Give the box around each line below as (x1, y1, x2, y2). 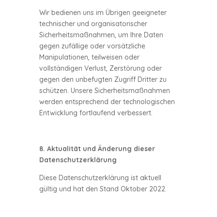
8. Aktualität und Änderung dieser (39, 144, 155, 153)
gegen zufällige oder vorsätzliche (39, 42, 145, 50)
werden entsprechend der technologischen (39, 97, 175, 106)
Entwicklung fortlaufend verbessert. (39, 108, 153, 117)
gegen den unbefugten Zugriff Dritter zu (39, 75, 167, 84)
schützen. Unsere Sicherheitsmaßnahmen (39, 86, 170, 95)
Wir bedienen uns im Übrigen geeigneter (39, 8, 167, 17)
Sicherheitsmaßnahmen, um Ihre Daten (39, 31, 163, 39)
